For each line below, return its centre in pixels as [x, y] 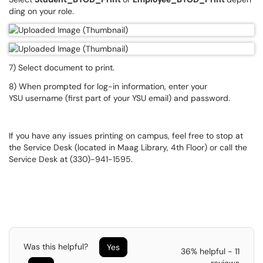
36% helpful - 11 [210, 251]
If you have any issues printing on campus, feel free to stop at [126, 136]
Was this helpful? [57, 246]
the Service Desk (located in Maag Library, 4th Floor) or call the [128, 147]
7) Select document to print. [62, 68]
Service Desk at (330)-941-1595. [71, 159]
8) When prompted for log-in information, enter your [108, 86]
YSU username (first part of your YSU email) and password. [119, 98]
